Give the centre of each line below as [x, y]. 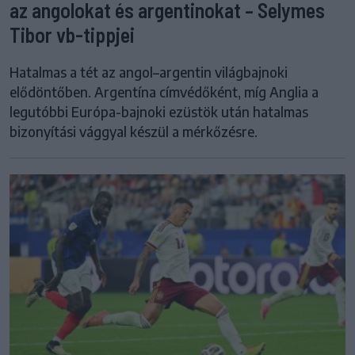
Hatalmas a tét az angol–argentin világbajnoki [149, 73]
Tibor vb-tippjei [72, 35]
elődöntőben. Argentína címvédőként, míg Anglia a [164, 92]
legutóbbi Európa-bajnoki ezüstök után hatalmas [159, 112]
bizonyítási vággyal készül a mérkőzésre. [134, 132]
